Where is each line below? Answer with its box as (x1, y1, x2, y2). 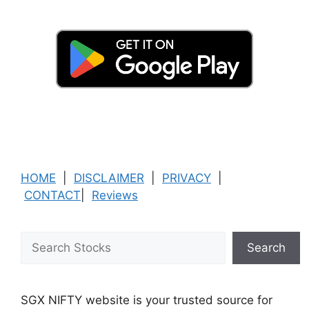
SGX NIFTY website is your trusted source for (21, 293, 272, 308)
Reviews (92, 188, 138, 203)
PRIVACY (162, 171, 211, 186)
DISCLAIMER (74, 171, 144, 186)
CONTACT (24, 188, 81, 203)
